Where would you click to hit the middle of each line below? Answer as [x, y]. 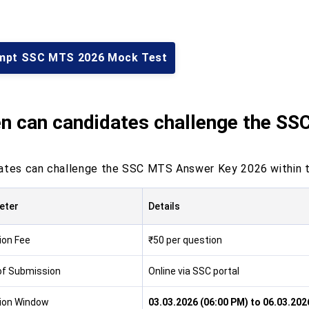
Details [164, 206]
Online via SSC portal [193, 271]
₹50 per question [185, 240]
